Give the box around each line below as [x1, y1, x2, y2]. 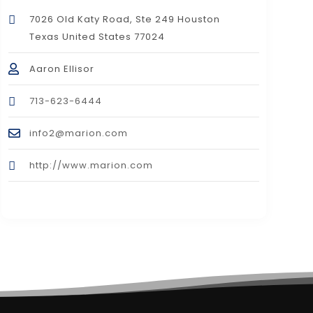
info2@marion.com [29, 126, 128, 140]
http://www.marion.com [29, 159, 153, 173]
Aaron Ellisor [29, 62, 94, 76]
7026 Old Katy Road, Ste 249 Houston [29, 13, 220, 27]
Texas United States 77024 [29, 30, 165, 44]
